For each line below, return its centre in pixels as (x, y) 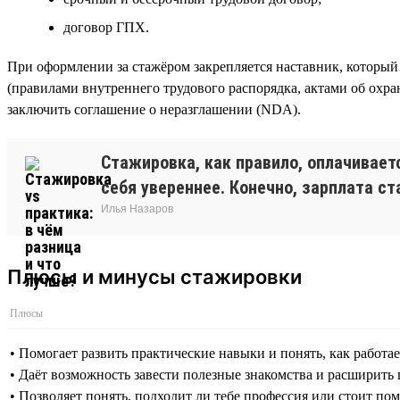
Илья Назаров (137, 208)
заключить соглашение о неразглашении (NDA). (154, 109)
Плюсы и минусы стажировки (154, 276)
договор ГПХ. (106, 27)
